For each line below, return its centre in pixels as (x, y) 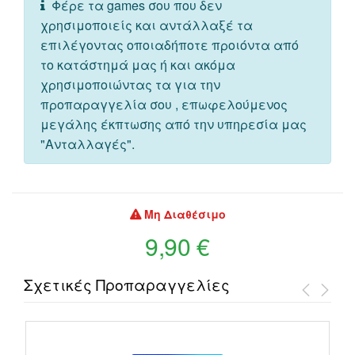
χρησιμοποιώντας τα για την (130, 85)
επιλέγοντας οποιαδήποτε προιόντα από (170, 45)
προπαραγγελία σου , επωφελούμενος (164, 105)
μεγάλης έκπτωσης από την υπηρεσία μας (174, 124)
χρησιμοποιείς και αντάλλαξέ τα (147, 25)
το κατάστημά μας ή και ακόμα (138, 65)
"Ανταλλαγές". (88, 144)
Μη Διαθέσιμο (185, 214)
